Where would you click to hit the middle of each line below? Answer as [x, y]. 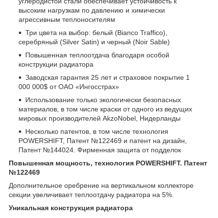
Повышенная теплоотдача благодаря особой [97, 55]
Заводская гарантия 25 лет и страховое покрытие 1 [108, 78]
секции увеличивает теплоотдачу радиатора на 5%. [91, 195]
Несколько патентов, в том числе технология [97, 132]
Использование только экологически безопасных [103, 100]
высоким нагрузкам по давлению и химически [92, 10]
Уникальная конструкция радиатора [71, 208]
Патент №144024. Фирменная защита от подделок [100, 150]
